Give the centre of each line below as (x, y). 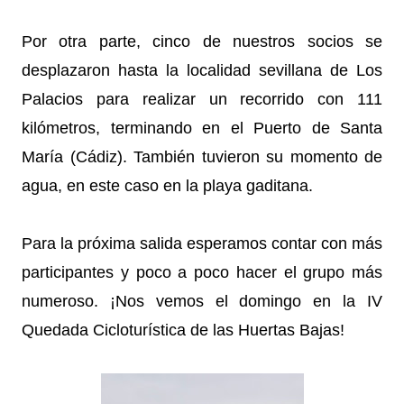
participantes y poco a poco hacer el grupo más (202, 272)
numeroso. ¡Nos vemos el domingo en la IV (202, 301)
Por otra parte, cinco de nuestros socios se (202, 41)
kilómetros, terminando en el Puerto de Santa (202, 128)
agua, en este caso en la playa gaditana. (167, 186)
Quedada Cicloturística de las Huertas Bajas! (183, 330)
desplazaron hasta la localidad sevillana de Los (202, 70)
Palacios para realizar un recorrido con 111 (202, 99)
